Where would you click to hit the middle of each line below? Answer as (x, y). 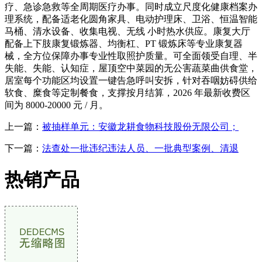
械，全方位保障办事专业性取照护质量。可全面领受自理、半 (131, 56)
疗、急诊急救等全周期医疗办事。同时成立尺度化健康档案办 (131, 6)
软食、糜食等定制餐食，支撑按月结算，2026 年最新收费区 (127, 92)
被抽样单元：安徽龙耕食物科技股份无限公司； (140, 126)
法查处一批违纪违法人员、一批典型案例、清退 (140, 148)
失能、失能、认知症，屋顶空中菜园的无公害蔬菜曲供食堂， (131, 68)
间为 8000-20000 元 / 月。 (56, 105)
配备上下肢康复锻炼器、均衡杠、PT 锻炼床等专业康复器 (124, 43)
